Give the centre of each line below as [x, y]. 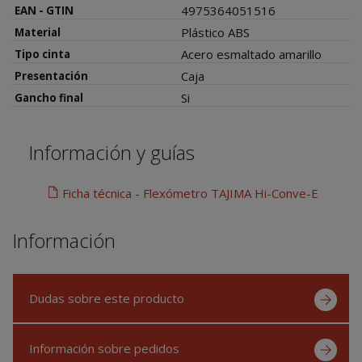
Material [38, 32]
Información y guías [112, 152]
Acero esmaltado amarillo [251, 54]
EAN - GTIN [44, 10]
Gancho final [49, 97]
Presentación [51, 76]
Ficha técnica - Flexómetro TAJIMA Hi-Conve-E [190, 193]
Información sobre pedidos [104, 348]
